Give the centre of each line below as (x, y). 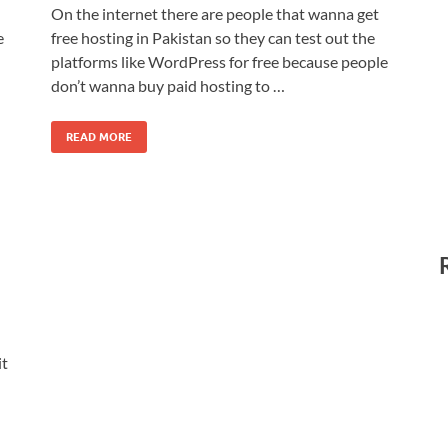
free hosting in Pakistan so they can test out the (213, 37)
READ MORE (99, 136)
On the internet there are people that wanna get (215, 13)
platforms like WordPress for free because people (219, 61)
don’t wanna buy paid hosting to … (168, 85)
